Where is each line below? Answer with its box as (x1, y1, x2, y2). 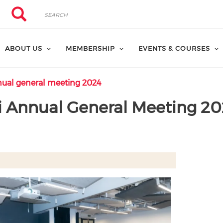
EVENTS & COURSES (138, 44, 210, 52)
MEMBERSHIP (65, 44, 115, 52)
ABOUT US (4, 44, 42, 52)
